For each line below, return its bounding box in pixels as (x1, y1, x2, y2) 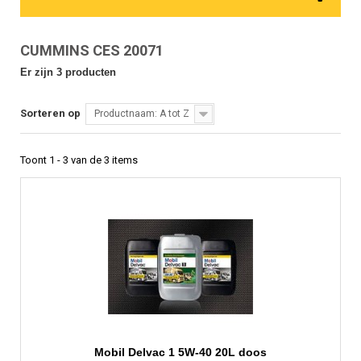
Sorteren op (20, 107, 81, 120)
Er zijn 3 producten (20, 66, 116, 79)
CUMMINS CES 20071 (20, 42, 167, 60)
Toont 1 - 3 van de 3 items (20, 154, 138, 167)
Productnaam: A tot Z (94, 108, 189, 120)
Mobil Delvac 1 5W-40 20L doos (94, 346, 267, 359)
